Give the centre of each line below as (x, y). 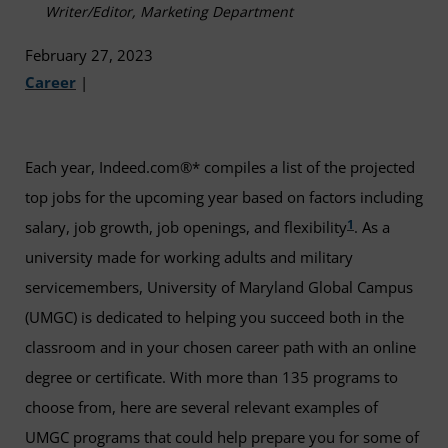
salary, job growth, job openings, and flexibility (186, 227)
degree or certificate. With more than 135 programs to (211, 377)
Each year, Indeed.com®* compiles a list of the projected (220, 167)
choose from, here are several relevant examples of (201, 407)
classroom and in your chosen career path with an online (220, 347)
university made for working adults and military (189, 257)
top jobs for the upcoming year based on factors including (224, 197)
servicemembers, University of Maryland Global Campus (219, 287)
